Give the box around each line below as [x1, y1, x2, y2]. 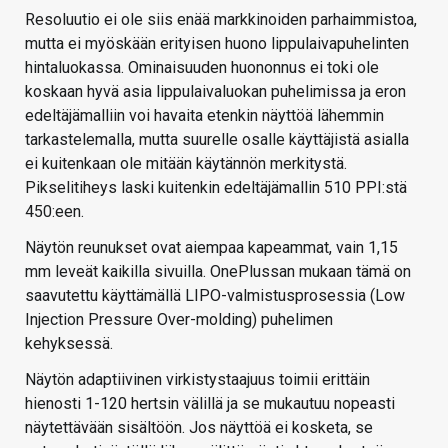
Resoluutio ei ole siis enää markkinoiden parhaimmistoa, [25, 9, 417, 29]
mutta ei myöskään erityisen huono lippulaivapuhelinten [25, 33, 409, 53]
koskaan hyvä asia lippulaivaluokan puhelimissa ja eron [25, 81, 406, 101]
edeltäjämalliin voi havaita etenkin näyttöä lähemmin [25, 105, 384, 125]
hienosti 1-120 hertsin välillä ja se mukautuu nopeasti [25, 393, 395, 413]
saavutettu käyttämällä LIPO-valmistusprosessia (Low [25, 285, 405, 305]
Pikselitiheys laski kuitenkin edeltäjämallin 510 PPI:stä [25, 177, 407, 197]
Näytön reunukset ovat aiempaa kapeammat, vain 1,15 [25, 237, 398, 257]
